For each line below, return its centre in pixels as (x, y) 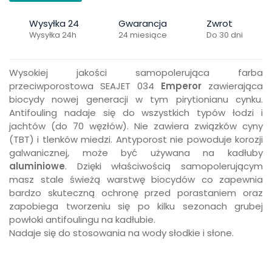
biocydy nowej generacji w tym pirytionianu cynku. (136, 99)
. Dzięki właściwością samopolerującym (164, 166)
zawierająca (232, 86)
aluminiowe (37, 166)
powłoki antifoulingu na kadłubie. (82, 219)
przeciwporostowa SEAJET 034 (85, 86)
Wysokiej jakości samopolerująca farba (136, 73)
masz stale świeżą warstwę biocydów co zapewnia (136, 179)
